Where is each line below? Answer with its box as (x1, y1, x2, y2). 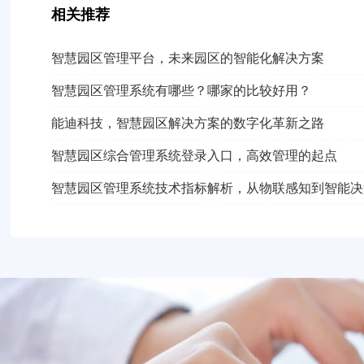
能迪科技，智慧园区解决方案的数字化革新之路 (51, 115, 325, 130)
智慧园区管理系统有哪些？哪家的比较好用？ (51, 83, 312, 97)
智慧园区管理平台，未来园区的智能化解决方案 (51, 50, 325, 65)
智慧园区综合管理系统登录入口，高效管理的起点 (51, 148, 338, 162)
